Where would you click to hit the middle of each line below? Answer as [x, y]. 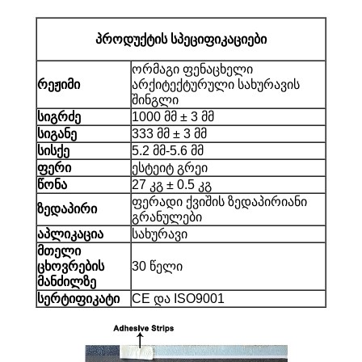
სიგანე [57, 133]
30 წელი [157, 266]
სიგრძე [59, 116]
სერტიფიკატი [78, 298]
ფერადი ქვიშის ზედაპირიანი [219, 201]
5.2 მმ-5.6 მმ [168, 150]
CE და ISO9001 [178, 298]
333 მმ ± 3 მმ [169, 133]
